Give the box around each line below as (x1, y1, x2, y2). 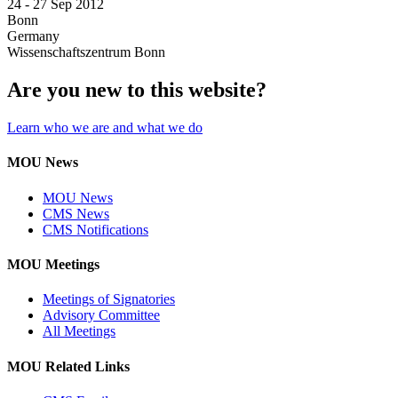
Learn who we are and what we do (7, 120, 203, 136)
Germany (7, 28, 60, 44)
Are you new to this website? (7, 78, 267, 102)
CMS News (43, 205, 109, 221)
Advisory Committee (43, 307, 160, 323)
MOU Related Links (7, 358, 130, 374)
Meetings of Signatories (43, 291, 175, 307)
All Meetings (43, 323, 115, 339)
